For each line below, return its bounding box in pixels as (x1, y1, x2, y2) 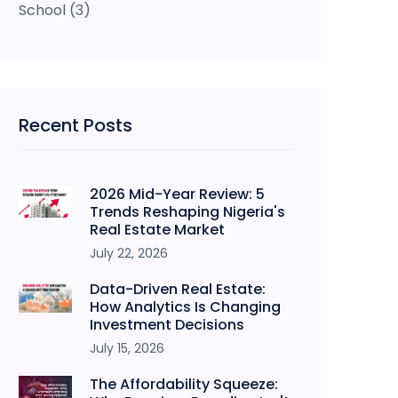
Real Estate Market (90, 219, 225, 240)
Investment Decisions (90, 314, 244, 335)
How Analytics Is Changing (90, 297, 281, 317)
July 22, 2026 (90, 244, 168, 262)
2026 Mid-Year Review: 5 (90, 184, 265, 204)
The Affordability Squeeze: (90, 374, 278, 394)
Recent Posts (19, 113, 132, 138)
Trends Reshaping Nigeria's (90, 202, 285, 222)
